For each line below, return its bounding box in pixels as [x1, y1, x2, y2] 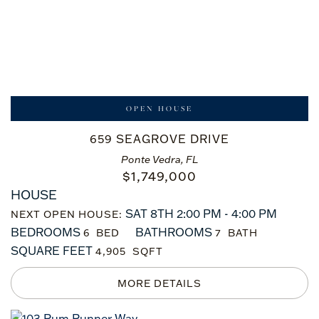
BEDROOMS [11, 225, 80, 239]
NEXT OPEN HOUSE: [11, 208, 122, 221]
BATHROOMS [135, 225, 212, 239]
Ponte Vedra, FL [120, 153, 199, 166]
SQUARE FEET [11, 244, 93, 258]
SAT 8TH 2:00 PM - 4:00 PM [122, 206, 277, 221]
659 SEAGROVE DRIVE [90, 132, 229, 146]
